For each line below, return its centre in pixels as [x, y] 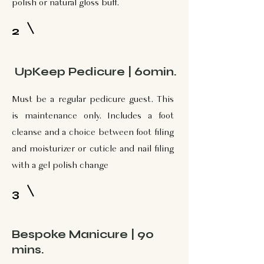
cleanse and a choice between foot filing [93, 133]
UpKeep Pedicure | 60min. [94, 72]
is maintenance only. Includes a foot [93, 116]
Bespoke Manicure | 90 [83, 234]
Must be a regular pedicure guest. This [93, 100]
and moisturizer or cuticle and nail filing [93, 149]
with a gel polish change [60, 166]
